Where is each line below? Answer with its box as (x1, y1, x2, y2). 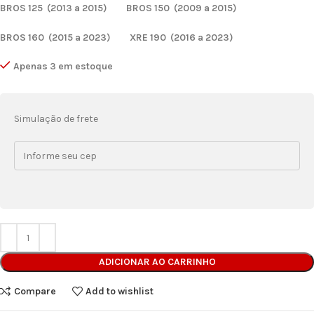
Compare (13, 285, 56, 297)
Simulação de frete (14, 113, 98, 125)
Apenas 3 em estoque (13, 60, 113, 73)
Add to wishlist (86, 285, 154, 297)
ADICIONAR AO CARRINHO (98, 256, 216, 268)
